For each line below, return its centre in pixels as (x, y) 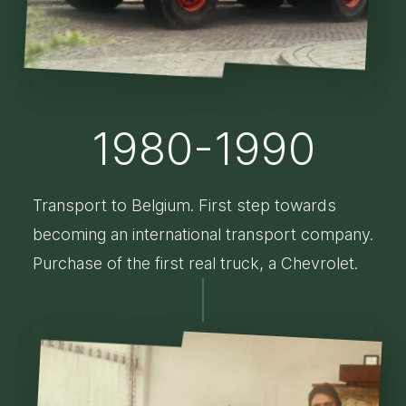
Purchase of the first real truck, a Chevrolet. (195, 263)
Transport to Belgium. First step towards (184, 205)
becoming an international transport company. (203, 234)
